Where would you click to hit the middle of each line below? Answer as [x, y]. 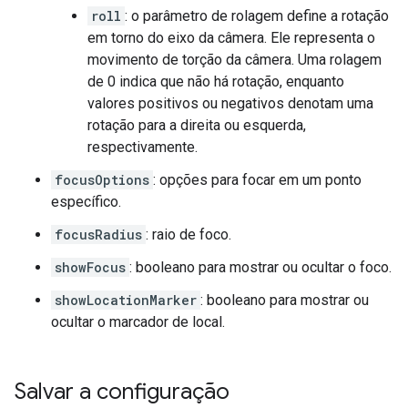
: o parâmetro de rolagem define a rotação [257, 16]
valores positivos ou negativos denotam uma [230, 103]
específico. [86, 202]
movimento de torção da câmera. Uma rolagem [235, 60]
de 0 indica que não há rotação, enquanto [216, 82]
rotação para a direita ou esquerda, [197, 125]
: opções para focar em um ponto [257, 180]
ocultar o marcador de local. [138, 322]
